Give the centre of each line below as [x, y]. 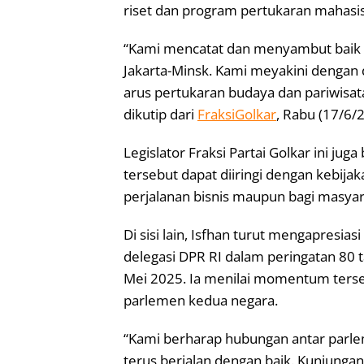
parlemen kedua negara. [201, 300]
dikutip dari [160, 114]
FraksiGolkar [237, 114]
